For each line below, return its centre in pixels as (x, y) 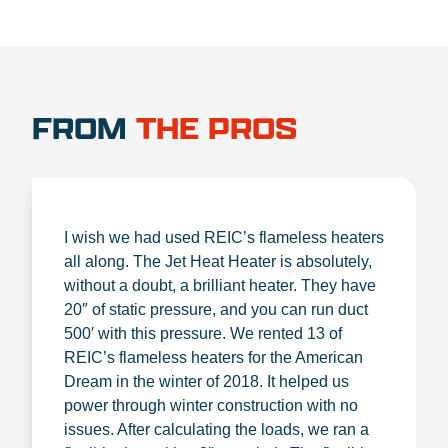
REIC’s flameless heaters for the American (213, 358)
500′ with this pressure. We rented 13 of (203, 334)
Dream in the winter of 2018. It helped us (206, 382)
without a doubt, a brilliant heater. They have (220, 286)
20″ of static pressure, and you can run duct (216, 310)
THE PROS (216, 128)
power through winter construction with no (211, 406)
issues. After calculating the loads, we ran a (216, 430)
